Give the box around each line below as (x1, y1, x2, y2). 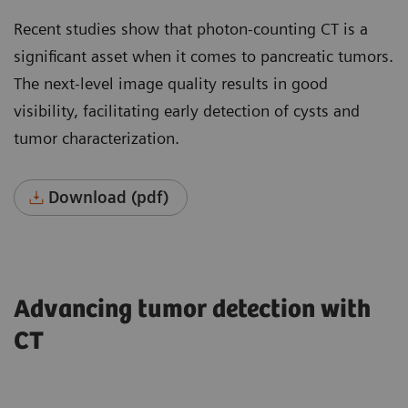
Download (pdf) (48, 188, 169, 208)
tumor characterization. (14, 128, 179, 148)
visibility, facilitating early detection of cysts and (14, 101, 360, 121)
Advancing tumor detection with (14, 295, 371, 325)
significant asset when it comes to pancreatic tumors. (14, 46, 393, 66)
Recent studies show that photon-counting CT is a (14, 19, 368, 39)
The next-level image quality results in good (14, 74, 328, 94)
